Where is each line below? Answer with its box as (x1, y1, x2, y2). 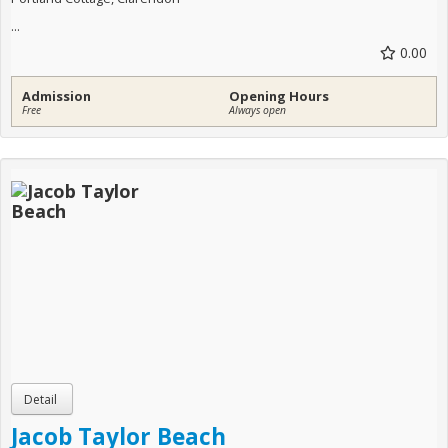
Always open (229, 103, 286, 118)
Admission (22, 87, 91, 106)
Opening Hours (229, 87, 329, 106)
